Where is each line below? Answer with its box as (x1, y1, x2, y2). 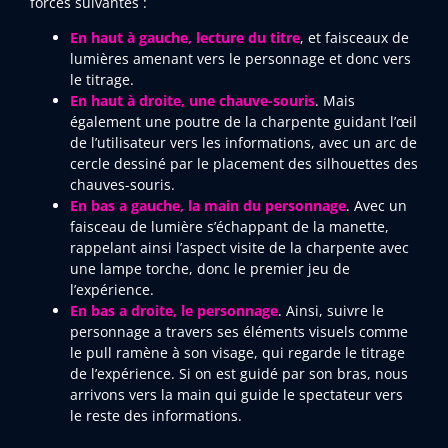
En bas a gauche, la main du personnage (70, 196, 346, 216)
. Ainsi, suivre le (278, 301, 384, 321)
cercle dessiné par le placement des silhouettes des (70, 154, 418, 174)
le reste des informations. (70, 406, 242, 426)
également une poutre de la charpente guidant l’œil (70, 112, 417, 132)
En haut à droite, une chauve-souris (70, 91, 315, 111)
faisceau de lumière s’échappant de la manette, (70, 217, 389, 237)
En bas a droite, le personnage (70, 301, 278, 321)
